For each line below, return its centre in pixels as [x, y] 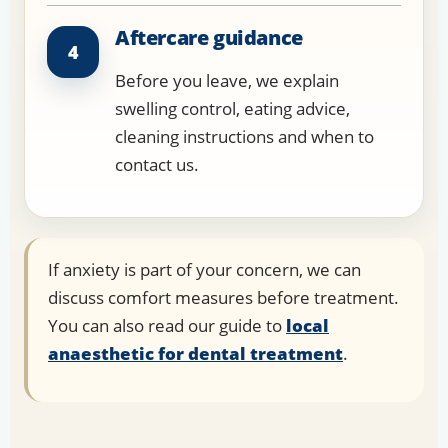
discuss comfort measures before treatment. [223, 298]
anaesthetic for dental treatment [195, 354]
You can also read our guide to [167, 326]
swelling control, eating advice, [232, 109]
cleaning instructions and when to [244, 137]
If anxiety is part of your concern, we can [204, 270]
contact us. [157, 165]
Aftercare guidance [209, 38]
